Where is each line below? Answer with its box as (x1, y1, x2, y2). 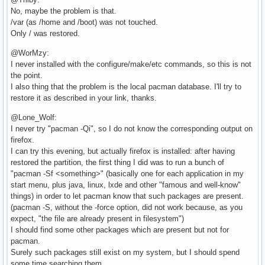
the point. (11, 71, 43, 80)
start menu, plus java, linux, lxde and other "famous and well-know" (11, 180, 241, 190)
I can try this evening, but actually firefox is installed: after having (11, 147, 235, 156)
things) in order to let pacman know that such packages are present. (11, 192, 244, 201)
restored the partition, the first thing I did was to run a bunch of (11, 158, 224, 167)
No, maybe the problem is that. (11, 7, 117, 16)
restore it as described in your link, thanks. (11, 93, 157, 103)
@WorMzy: (11, 49, 49, 58)
